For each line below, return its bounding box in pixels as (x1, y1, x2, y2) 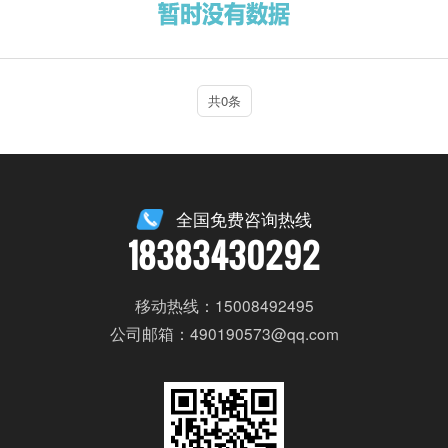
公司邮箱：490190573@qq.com (109, 322, 339, 345)
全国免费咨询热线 (176, 207, 313, 232)
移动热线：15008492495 (134, 294, 314, 317)
